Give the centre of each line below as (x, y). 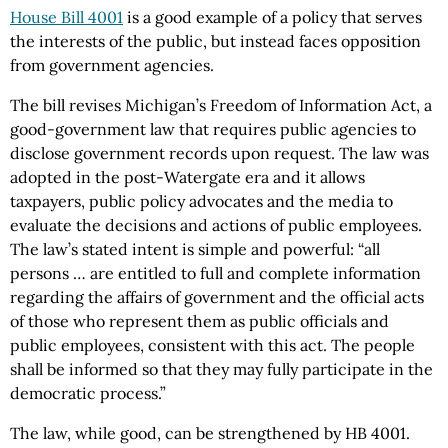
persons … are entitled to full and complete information (215, 273)
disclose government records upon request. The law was (219, 153)
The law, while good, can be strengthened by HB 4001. (210, 433)
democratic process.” (88, 393)
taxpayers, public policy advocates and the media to (201, 201)
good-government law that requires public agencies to (213, 129)
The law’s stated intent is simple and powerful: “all (195, 249)
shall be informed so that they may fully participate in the (221, 369)
